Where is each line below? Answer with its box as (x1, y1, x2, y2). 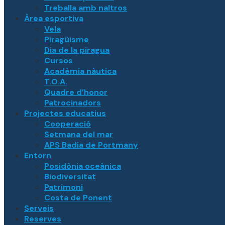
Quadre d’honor (44, 86, 107, 97)
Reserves (24, 213, 61, 224)
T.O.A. (44, 76, 67, 87)
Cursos (44, 55, 73, 66)
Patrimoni (44, 181, 83, 192)
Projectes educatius (24, 107, 106, 119)
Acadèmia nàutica (44, 65, 117, 76)
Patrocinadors (44, 97, 101, 108)
